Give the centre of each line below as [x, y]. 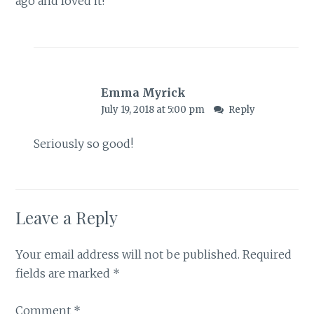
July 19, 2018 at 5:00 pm [153, 109]
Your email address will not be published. [128, 255]
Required [267, 255]
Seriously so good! [83, 143]
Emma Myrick [143, 92]
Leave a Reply [67, 218]
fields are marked [64, 274]
